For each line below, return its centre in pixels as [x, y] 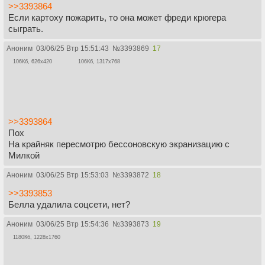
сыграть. [26, 29]
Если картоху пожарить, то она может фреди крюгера [117, 18]
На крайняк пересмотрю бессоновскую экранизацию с [119, 144]
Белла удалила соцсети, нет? [69, 204]
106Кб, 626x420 [33, 62]
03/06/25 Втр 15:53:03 [72, 175]
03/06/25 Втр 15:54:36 [72, 224]
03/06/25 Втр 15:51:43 [72, 49]
